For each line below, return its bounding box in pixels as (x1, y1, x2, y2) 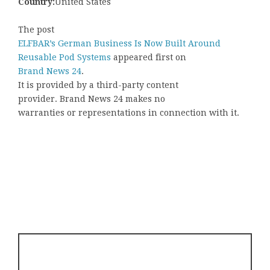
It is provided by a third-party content (18, 80, 178, 90)
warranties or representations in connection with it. (18, 108, 239, 118)
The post (18, 25, 54, 35)
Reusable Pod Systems (18, 52, 113, 63)
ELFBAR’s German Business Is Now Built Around (18, 39, 221, 49)
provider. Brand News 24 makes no (18, 94, 165, 104)
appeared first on (113, 52, 186, 63)
